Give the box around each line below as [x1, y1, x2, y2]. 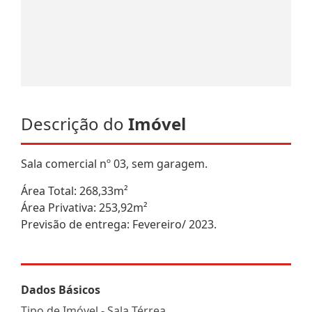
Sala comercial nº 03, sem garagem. [21, 155, 208, 171]
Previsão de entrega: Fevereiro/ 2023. [21, 216, 217, 232]
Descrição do [21, 111, 128, 135]
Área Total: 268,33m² [21, 182, 128, 198]
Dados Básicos [21, 281, 100, 297]
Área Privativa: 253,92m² [21, 199, 148, 215]
